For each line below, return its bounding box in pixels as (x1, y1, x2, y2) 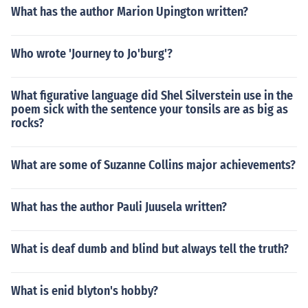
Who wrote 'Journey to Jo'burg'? (11, 46, 173, 61)
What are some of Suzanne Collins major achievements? (11, 157, 296, 173)
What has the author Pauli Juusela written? (11, 199, 227, 214)
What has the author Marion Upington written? (11, 4, 248, 19)
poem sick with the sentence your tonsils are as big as (11, 102, 288, 117)
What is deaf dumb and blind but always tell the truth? (11, 241, 289, 256)
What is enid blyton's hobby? (11, 283, 158, 298)
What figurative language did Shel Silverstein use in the (11, 88, 293, 103)
